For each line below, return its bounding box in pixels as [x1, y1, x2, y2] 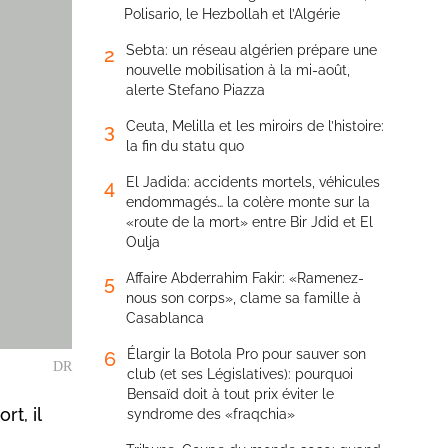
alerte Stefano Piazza [126, 82, 265, 98]
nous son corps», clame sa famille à [126, 290, 361, 306]
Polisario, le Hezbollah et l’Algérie [124, 6, 340, 22]
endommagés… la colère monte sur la [126, 194, 370, 210]
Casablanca [126, 310, 204, 326]
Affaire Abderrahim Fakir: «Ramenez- [126, 270, 364, 286]
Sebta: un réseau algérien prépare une [126, 42, 377, 58]
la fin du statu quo [126, 138, 244, 154]
